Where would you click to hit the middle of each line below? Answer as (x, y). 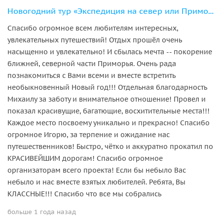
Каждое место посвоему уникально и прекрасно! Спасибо (109, 123)
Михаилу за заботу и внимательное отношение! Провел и (107, 99)
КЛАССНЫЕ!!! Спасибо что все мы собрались (84, 194)
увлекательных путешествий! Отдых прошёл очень (95, 40)
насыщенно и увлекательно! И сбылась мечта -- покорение (110, 52)
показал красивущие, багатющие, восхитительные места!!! (109, 111)
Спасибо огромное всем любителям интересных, (93, 28)
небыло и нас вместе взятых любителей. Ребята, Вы (96, 182)
